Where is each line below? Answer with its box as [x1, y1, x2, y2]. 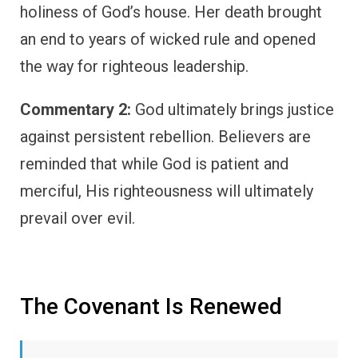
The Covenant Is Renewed [20, 293, 282, 320]
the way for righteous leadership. [20, 57, 249, 77]
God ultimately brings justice [131, 100, 334, 120]
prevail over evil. [20, 209, 135, 229]
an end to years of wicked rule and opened [20, 30, 316, 50]
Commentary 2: [20, 100, 131, 120]
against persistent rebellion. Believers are [20, 127, 311, 147]
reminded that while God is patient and [20, 154, 288, 174]
